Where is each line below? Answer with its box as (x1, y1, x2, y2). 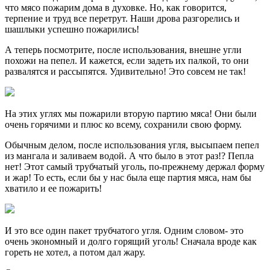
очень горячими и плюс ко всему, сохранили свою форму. (5, 119, 242, 130)
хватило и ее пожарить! (5, 183, 102, 193)
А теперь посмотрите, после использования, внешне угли (5, 44, 242, 55)
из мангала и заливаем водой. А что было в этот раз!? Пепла (5, 150, 254, 161)
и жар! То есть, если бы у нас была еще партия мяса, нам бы (5, 172, 251, 183)
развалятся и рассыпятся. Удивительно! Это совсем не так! (5, 66, 246, 77)
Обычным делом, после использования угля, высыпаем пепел (5, 139, 259, 150)
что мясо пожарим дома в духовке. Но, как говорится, (5, 2, 227, 13)
